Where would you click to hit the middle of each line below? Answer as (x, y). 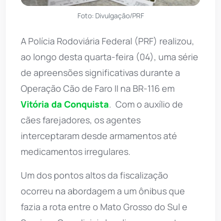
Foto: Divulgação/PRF (110, 16)
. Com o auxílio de (146, 104)
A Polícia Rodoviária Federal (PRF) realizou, (108, 41)
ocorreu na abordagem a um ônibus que (103, 191)
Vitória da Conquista (65, 104)
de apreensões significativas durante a (100, 73)
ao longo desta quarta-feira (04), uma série (110, 57)
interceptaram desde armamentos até (99, 136)
